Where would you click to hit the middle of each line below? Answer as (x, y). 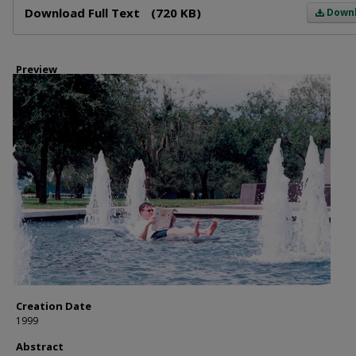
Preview (37, 69)
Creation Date (54, 306)
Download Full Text (84, 13)
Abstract (40, 346)
